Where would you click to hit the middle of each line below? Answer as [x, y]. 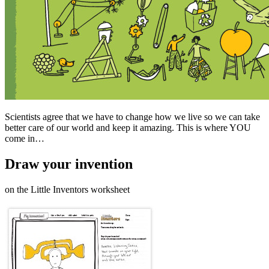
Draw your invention [69, 164]
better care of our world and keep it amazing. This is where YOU [128, 128]
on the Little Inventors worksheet [67, 189]
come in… [25, 138]
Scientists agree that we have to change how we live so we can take [132, 117]
